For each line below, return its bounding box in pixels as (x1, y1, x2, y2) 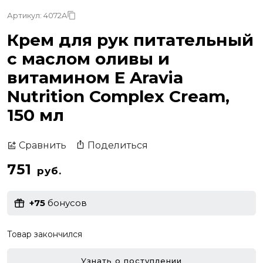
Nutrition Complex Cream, (7, 86, 230, 106)
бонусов (45, 197, 87, 209)
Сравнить (19, 140, 66, 151)
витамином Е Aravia (7, 67, 183, 87)
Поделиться (87, 139, 148, 151)
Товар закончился (7, 228, 82, 240)
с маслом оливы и (7, 48, 170, 69)
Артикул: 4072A (7, 10, 67, 20)
